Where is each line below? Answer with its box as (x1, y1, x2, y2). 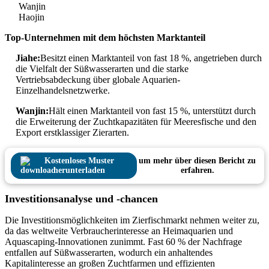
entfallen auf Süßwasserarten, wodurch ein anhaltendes (5, 247, 213, 258)
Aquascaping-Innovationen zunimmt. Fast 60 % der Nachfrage (5, 237, 242, 247)
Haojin (19, 12, 44, 23)
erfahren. (180, 166, 214, 175)
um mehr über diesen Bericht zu (139, 156, 256, 166)
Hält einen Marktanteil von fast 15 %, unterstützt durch (49, 106, 256, 116)
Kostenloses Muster (44, 156, 114, 166)
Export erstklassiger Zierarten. (16, 127, 129, 138)
